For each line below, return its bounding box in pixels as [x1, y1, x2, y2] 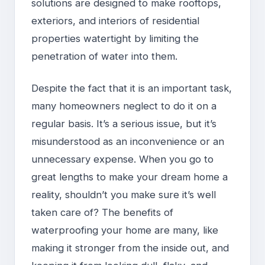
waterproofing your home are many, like [31, 224, 218, 237]
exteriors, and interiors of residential [31, 15, 199, 27]
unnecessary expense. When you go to [31, 153, 214, 166]
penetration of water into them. [31, 50, 177, 63]
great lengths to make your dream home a [31, 171, 228, 183]
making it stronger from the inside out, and [31, 242, 229, 254]
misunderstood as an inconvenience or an [31, 135, 224, 148]
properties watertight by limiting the [31, 33, 199, 45]
